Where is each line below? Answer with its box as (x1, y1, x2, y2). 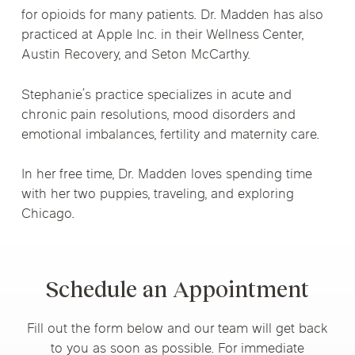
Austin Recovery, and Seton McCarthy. (21, 46, 250, 65)
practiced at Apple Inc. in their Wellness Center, (21, 26, 303, 45)
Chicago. (21, 205, 74, 224)
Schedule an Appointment (45, 277, 310, 302)
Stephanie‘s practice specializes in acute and (21, 86, 292, 105)
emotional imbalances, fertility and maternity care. (21, 125, 319, 145)
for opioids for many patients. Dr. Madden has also (21, 6, 323, 25)
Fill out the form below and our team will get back (26, 320, 328, 339)
